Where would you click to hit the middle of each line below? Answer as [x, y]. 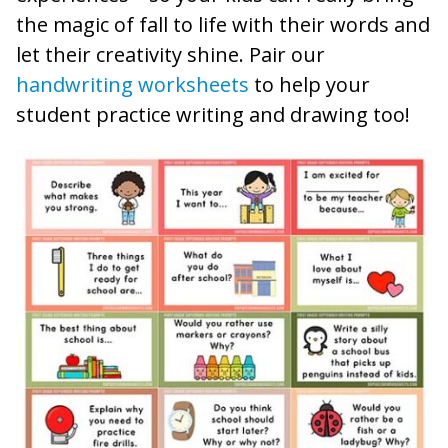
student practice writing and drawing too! [213, 115]
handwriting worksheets [132, 85]
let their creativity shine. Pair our [170, 55]
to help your [309, 85]
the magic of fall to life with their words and [223, 25]
